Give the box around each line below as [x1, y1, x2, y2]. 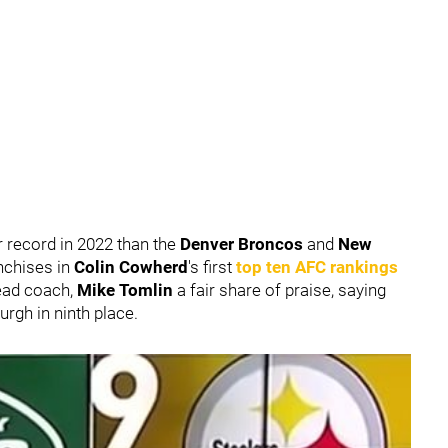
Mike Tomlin [77, 280, 177, 300]
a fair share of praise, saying [177, 280, 386, 300]
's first [188, 257, 236, 277]
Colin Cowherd [74, 257, 188, 277]
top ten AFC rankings [236, 257, 398, 277]
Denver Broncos [180, 234, 307, 254]
